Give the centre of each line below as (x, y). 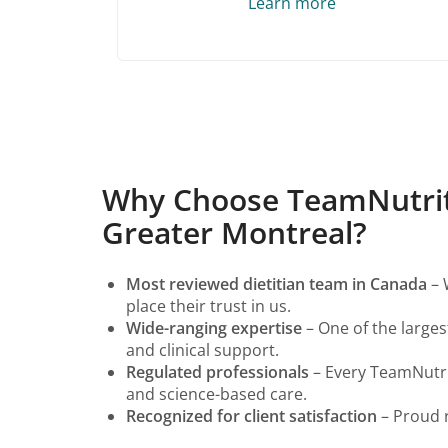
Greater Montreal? (234, 233)
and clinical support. (202, 350)
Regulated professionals (217, 372)
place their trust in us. (208, 306)
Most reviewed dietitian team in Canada (276, 284)
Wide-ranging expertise (214, 328)
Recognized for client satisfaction (251, 416)
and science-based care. (216, 394)
